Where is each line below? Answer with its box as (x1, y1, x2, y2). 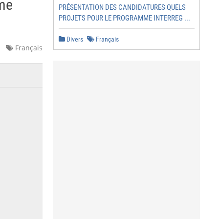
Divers (65, 35, 83, 43)
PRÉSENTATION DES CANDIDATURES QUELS (59, 3, 186, 12)
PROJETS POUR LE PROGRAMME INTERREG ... (59, 14, 190, 22)
